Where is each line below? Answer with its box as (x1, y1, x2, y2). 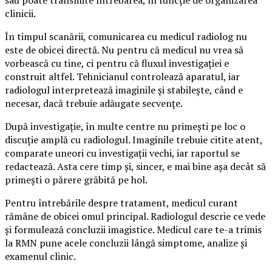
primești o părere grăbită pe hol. (5, 173, 148, 187)
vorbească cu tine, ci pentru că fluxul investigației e (5, 56, 229, 70)
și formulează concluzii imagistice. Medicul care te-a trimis (5, 223, 262, 237)
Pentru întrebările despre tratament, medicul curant (5, 196, 238, 210)
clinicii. (5, 7, 36, 21)
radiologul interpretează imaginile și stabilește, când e (5, 83, 243, 97)
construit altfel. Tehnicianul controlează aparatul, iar (5, 70, 240, 84)
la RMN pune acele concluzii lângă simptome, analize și (5, 236, 247, 250)
